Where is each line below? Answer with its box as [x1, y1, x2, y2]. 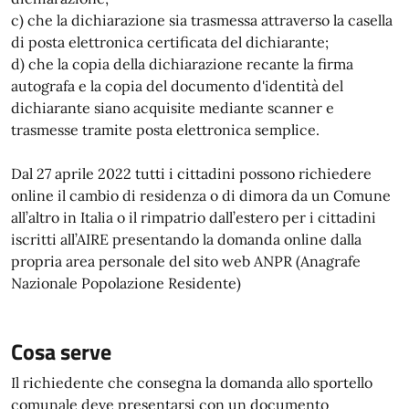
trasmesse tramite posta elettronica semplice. [11, 121, 320, 139]
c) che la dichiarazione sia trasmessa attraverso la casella [11, 11, 393, 29]
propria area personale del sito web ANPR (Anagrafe [11, 252, 361, 270]
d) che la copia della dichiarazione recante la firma [11, 55, 353, 73]
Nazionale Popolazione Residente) [11, 274, 241, 292]
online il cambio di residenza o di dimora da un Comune [11, 186, 391, 204]
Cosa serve [11, 335, 111, 368]
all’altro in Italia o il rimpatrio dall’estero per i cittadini [11, 208, 376, 226]
